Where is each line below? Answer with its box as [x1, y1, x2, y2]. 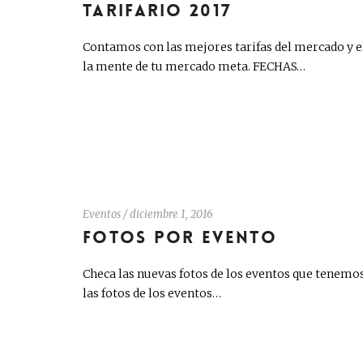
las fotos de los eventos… [83, 286, 221, 301]
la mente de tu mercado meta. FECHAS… [83, 59, 305, 74]
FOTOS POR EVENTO [83, 227, 277, 249]
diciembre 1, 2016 [130, 207, 213, 221]
